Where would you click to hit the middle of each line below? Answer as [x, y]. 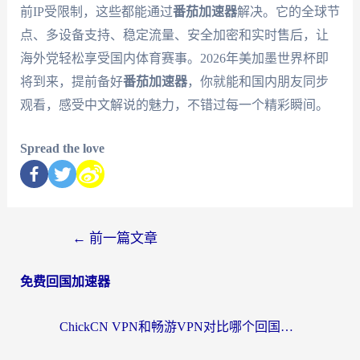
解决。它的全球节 [288, 11]
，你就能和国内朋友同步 [258, 81]
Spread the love [62, 149]
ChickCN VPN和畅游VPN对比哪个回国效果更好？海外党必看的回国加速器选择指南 [287, 327]
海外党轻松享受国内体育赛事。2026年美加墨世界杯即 [174, 58]
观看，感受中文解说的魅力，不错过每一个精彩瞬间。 [174, 104]
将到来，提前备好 [71, 81]
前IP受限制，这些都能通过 [96, 11]
